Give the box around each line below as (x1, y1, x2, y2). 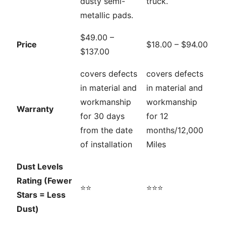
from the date (80, 125, 133, 136)
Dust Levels (17, 161, 63, 172)
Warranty (17, 104, 53, 115)
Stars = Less (17, 190, 66, 200)
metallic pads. (80, 10, 133, 21)
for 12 (146, 111, 168, 122)
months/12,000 (146, 125, 203, 136)
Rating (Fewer (17, 176, 72, 186)
